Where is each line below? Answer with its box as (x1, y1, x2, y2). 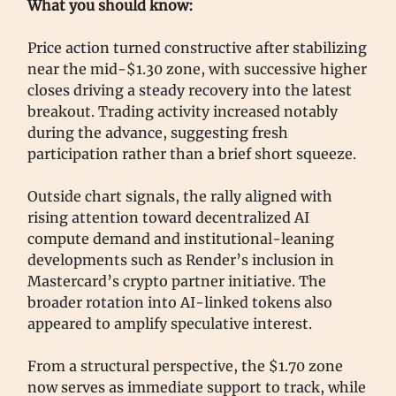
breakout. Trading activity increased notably (27, 102, 338, 120)
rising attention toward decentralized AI (27, 208, 309, 226)
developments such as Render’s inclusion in (27, 250, 334, 269)
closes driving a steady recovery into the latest (27, 80, 352, 99)
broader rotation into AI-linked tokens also (27, 293, 332, 311)
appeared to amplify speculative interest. (27, 314, 316, 332)
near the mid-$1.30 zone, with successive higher (27, 59, 367, 78)
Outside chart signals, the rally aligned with (27, 187, 332, 205)
